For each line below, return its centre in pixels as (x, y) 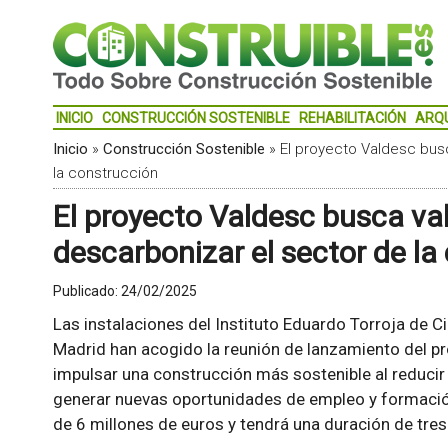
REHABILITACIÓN (352, 118)
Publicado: (86, 291)
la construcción (105, 173)
